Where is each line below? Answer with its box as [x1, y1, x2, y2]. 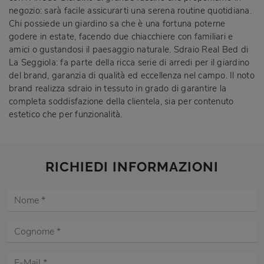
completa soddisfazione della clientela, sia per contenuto [9, 95, 234, 107]
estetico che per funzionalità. [9, 108, 123, 120]
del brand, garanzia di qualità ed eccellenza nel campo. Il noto [9, 69, 255, 81]
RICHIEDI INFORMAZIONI [45, 158, 219, 174]
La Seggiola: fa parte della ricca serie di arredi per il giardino [9, 56, 250, 68]
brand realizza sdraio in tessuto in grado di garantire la [9, 82, 227, 94]
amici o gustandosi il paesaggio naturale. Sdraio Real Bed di [9, 43, 248, 55]
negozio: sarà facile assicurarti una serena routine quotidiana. [9, 4, 252, 16]
